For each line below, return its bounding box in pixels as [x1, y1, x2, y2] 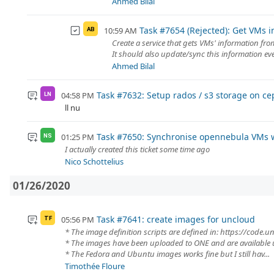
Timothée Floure [65, 261, 125, 272]
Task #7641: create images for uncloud [96, 213, 255, 226]
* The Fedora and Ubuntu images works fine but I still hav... [65, 248, 270, 260]
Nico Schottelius [65, 156, 124, 168]
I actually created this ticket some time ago [65, 144, 210, 155]
